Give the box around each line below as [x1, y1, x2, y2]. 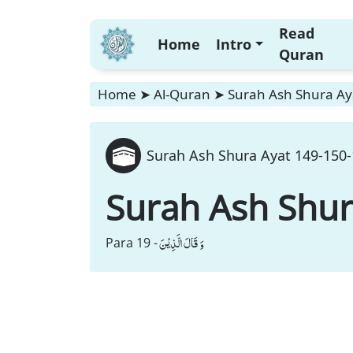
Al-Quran [154, 85, 210, 103]
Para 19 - [106, 234, 158, 251]
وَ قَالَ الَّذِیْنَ [159, 232, 204, 254]
